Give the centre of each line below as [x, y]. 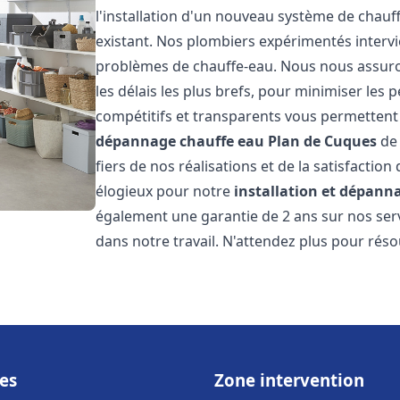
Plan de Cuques [323, 141]
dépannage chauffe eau [180, 141]
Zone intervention [289, 380]
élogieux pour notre [165, 191]
